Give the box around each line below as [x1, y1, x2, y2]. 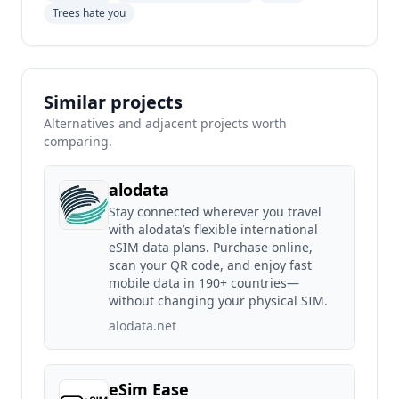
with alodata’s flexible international [109, 221, 318, 238]
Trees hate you [53, 5, 126, 20]
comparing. [44, 133, 112, 150]
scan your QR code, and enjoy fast [109, 256, 312, 273]
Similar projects [44, 90, 183, 114]
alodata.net [109, 317, 176, 334]
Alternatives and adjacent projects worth [44, 115, 287, 132]
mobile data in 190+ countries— [109, 274, 299, 291]
